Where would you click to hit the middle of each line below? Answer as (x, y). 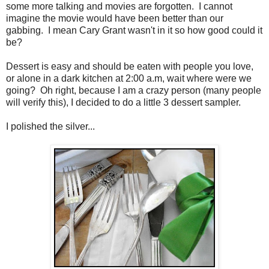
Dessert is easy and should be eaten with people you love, (130, 67)
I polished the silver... (50, 127)
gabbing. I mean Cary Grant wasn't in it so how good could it (134, 31)
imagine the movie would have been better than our (115, 19)
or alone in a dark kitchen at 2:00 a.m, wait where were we (129, 79)
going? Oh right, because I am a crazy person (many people (134, 91)
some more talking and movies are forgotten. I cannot (119, 7)
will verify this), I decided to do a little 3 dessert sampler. (125, 103)
